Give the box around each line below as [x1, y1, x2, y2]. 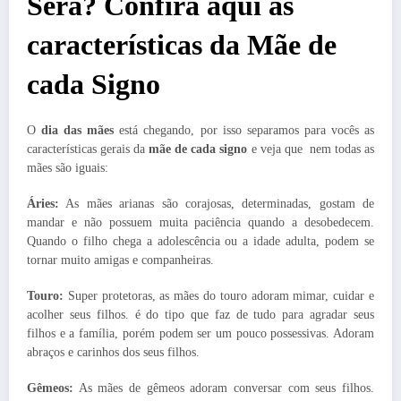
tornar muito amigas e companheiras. [27, 252, 214, 267]
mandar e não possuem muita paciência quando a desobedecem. [27, 215, 374, 229]
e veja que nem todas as [247, 141, 375, 156]
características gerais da [27, 141, 149, 156]
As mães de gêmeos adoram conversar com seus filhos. [73, 381, 374, 396]
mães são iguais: [27, 160, 108, 175]
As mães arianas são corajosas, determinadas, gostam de [59, 196, 374, 210]
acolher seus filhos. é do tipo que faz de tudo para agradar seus [27, 307, 374, 321]
